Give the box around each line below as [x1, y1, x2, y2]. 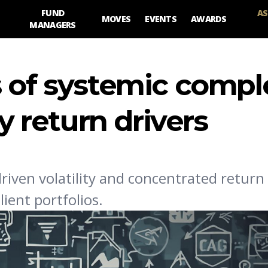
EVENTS [145, 13, 177, 25]
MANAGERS [29, 19, 76, 31]
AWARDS [191, 13, 226, 25]
